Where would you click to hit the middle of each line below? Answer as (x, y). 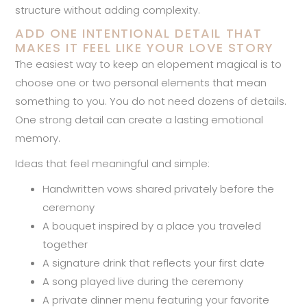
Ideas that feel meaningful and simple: (113, 163)
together (65, 244)
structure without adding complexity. (108, 10)
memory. (38, 138)
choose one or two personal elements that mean (141, 82)
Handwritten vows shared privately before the (159, 188)
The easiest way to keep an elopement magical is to (149, 64)
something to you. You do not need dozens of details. (151, 101)
